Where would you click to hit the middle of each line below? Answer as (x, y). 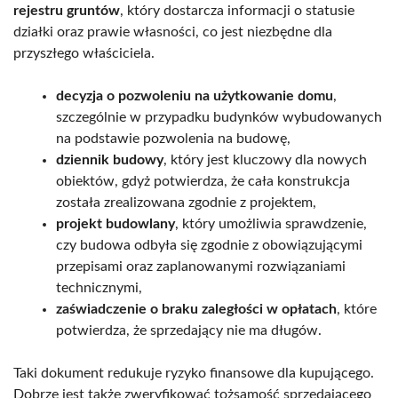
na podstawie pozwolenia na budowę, (173, 138)
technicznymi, (99, 287)
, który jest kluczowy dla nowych (265, 159)
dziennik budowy (110, 159)
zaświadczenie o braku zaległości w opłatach (196, 309)
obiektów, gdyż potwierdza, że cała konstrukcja (203, 181)
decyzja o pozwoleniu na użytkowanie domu (195, 96)
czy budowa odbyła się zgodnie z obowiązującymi (209, 245)
